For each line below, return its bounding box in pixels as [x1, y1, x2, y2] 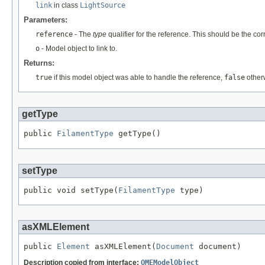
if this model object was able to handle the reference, [52, 73, 224, 82]
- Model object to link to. [40, 44, 117, 53]
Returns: [24, 58, 54, 67]
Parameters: [24, 15, 67, 24]
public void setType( [24, 185, 118, 195]
